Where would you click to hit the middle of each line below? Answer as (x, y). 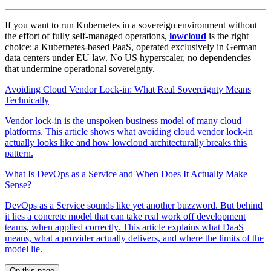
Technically (27, 100)
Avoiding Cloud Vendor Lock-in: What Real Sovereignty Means (128, 89)
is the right (227, 36)
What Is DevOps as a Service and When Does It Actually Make (126, 174)
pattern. (19, 153)
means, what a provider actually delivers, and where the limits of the (134, 238)
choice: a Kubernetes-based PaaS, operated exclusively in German (131, 47)
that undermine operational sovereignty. (80, 68)
